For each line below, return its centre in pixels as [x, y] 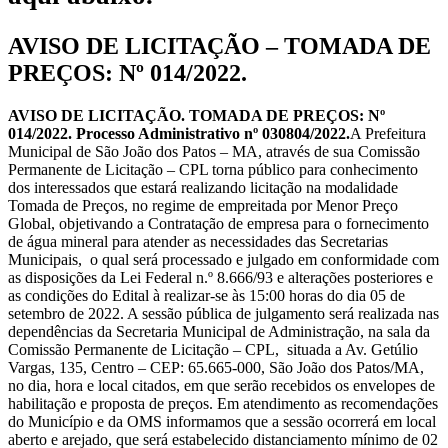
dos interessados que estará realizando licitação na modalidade [203, 187]
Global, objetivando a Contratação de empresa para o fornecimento [218, 223]
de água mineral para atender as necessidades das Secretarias [198, 241]
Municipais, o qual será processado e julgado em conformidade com [223, 259]
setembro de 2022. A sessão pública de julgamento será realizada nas [223, 313]
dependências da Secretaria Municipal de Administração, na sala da [219, 331]
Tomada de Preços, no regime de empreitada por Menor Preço [203, 205]
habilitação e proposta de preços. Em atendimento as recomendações [223, 403]
